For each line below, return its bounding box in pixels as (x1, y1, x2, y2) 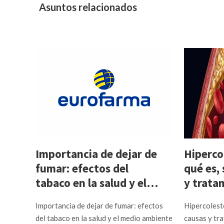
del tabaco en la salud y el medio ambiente (35, 213, 173, 222)
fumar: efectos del (35, 161, 129, 175)
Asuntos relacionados (39, 1, 137, 13)
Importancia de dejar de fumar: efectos (35, 201, 163, 210)
